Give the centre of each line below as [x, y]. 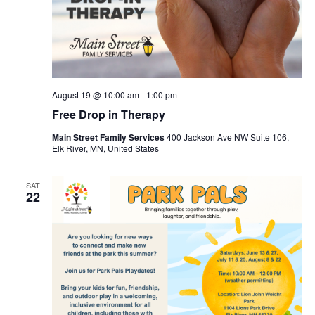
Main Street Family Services [109, 137]
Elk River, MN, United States [105, 148]
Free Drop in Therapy [108, 114]
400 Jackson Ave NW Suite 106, [227, 136]
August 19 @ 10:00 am [95, 94]
